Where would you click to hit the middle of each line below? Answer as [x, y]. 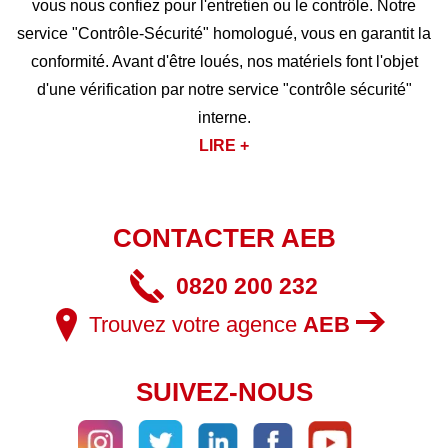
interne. [224, 117]
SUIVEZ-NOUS [224, 392]
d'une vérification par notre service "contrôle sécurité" [224, 89]
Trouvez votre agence [196, 324]
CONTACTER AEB [224, 238]
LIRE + [224, 145]
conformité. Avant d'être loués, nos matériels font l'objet [224, 61]
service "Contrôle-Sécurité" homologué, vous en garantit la [224, 33]
